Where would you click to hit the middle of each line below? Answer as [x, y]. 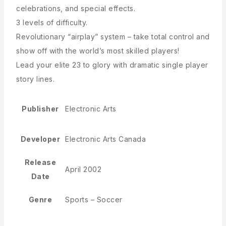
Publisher [40, 109]
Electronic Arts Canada [105, 139]
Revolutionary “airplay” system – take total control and [113, 37]
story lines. [35, 79]
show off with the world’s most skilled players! [98, 51]
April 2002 [83, 169]
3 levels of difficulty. [52, 22]
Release [40, 162]
